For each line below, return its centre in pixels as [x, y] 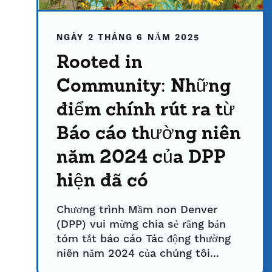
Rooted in [100, 63]
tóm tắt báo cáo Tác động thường [144, 239]
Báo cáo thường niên [149, 134]
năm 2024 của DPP [141, 158]
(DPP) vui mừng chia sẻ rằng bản [141, 225]
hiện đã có [102, 182]
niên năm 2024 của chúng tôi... [138, 254]
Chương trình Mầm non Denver [137, 210]
